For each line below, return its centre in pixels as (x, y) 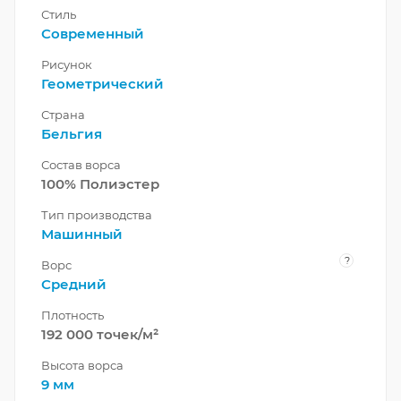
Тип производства (97, 215)
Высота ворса (82, 366)
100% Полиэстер (100, 184)
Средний (74, 285)
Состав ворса (81, 165)
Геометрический (102, 84)
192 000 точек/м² (100, 335)
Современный (93, 34)
